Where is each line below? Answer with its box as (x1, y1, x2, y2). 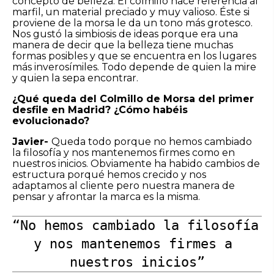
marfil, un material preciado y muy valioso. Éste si (12, 6, 250, 18)
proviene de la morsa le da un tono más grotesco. (12, 17, 253, 29)
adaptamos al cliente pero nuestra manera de (12, 179, 235, 191)
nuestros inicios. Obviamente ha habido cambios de (12, 157, 260, 169)
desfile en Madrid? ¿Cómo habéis (12, 103, 188, 116)
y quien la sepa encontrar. (12, 72, 138, 84)
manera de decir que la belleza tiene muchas (12, 39, 233, 51)
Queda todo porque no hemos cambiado (51, 135, 252, 147)
